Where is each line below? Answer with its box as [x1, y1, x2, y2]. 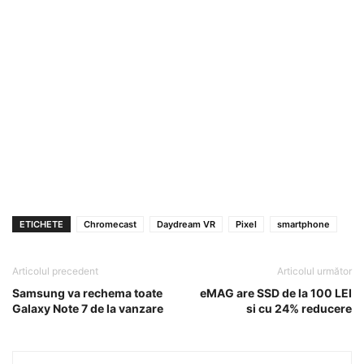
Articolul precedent [12, 264, 98, 277]
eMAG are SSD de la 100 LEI [200, 285, 352, 300]
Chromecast [84, 218, 136, 230]
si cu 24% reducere [246, 301, 352, 315]
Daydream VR [157, 218, 215, 230]
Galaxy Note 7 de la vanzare [12, 301, 163, 315]
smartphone [277, 218, 330, 230]
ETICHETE [19, 218, 63, 230]
